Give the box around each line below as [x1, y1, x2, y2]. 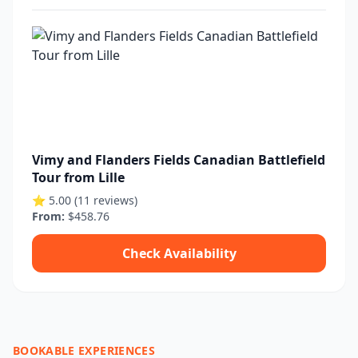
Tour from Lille [32, 169, 125, 186]
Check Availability [121, 245, 237, 262]
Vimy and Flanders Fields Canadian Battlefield [32, 151, 325, 169]
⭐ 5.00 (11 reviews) [32, 193, 137, 208]
